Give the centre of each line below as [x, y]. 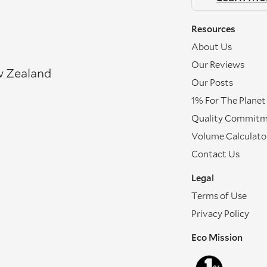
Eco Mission [217, 237]
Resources [214, 29]
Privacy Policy [221, 213]
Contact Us [216, 154]
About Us [212, 46]
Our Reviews [218, 64]
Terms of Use [219, 195]
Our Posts [212, 82]
